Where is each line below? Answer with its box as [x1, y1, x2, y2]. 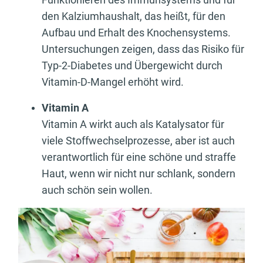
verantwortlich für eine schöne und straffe [42, 151, 236, 164]
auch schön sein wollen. [42, 184, 153, 197]
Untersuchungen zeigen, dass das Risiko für [42, 43, 244, 56]
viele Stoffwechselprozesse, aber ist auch [42, 134, 235, 147]
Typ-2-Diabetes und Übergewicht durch [42, 59, 222, 72]
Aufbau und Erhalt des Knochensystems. [42, 26, 231, 39]
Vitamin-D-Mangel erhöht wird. [42, 76, 184, 89]
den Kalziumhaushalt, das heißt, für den [42, 10, 225, 23]
